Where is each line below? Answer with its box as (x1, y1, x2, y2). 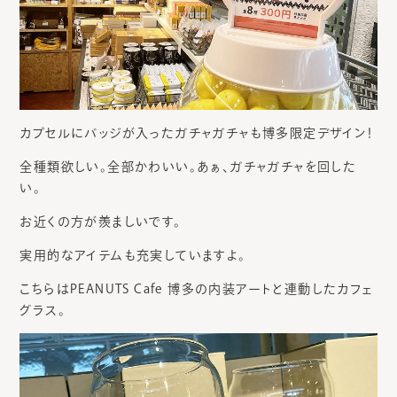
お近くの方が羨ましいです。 (19, 215, 182, 229)
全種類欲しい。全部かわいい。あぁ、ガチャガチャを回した (19, 160, 357, 174)
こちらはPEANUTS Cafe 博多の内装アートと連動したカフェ (19, 283, 373, 296)
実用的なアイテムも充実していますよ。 (19, 249, 246, 262)
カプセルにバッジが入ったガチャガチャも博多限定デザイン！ (19, 127, 374, 140)
